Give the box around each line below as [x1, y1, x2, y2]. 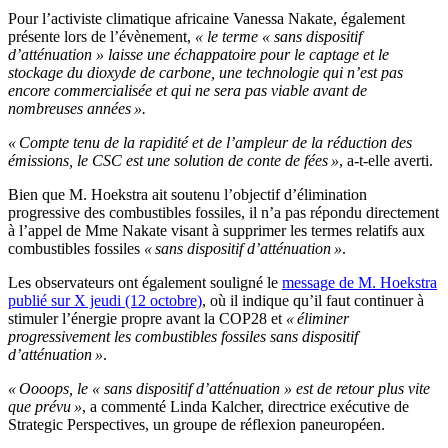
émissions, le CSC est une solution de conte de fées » [8, 152, 339, 170]
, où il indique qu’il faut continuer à [202, 292, 424, 310]
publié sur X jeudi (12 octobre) [8, 292, 202, 310]
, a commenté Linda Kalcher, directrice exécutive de [82, 398, 409, 416]
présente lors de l [8, 28, 114, 46]
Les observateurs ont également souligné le [8, 274, 282, 292]
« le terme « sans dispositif [191, 28, 362, 46]
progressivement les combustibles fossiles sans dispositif [8, 328, 358, 346]
